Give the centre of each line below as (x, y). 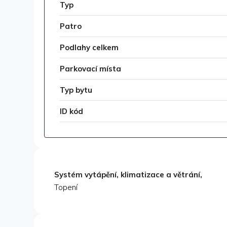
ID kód (71, 111)
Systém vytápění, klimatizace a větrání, (128, 175)
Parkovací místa (90, 69)
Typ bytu (76, 90)
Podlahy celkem (89, 48)
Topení (66, 187)
